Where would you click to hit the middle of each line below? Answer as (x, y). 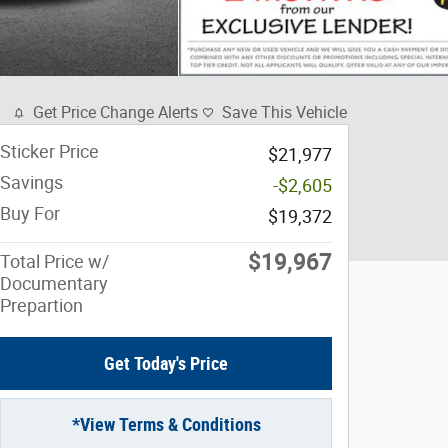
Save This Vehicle (284, 112)
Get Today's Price (166, 364)
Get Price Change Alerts (115, 112)
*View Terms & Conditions (166, 425)
